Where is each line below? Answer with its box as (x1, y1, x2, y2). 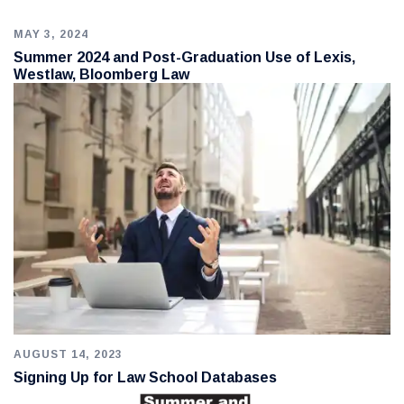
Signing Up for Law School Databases (14, 369, 277, 385)
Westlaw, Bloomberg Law (14, 67, 189, 82)
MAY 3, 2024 (14, 28, 88, 41)
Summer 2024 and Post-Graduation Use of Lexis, (14, 50, 355, 65)
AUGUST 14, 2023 (14, 347, 123, 361)
